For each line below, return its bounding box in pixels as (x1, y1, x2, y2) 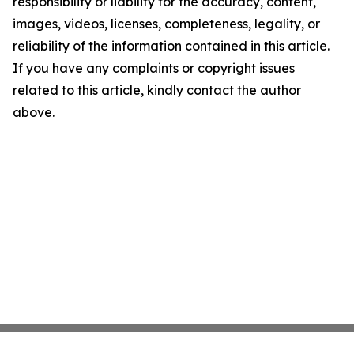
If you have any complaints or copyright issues (13, 60, 295, 76)
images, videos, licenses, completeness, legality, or (13, 16, 320, 32)
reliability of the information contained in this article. (13, 38, 330, 54)
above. (13, 104, 55, 120)
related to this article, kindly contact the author (13, 82, 301, 98)
